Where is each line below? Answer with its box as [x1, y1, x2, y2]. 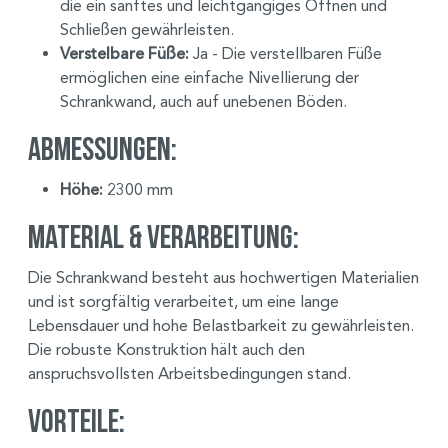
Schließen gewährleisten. [60, 19, 234, 39]
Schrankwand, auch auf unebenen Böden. [60, 91, 347, 111]
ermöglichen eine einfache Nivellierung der [60, 67, 359, 87]
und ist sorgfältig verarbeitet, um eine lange [28, 291, 339, 311]
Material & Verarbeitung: [28, 218, 299, 254]
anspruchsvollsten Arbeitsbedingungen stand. [28, 363, 351, 383]
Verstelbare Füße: [60, 43, 189, 64]
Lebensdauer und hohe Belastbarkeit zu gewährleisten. [28, 315, 414, 335]
